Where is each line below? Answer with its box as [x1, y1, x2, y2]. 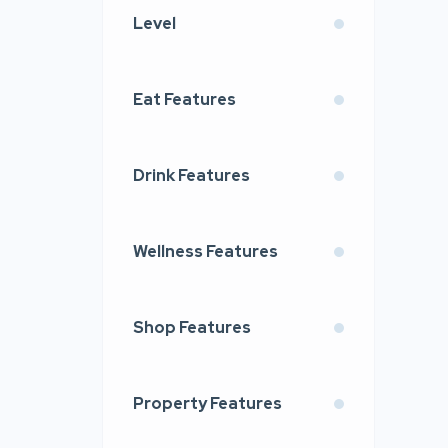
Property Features [133, 393, 282, 414]
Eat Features [133, 89, 236, 110]
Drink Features [133, 165, 250, 186]
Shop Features [133, 317, 251, 338]
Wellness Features [133, 241, 278, 262]
